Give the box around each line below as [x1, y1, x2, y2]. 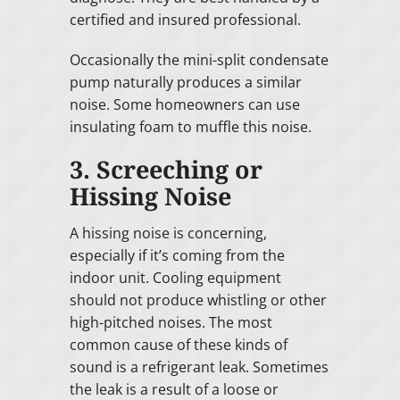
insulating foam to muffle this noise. [69, 117, 312, 137]
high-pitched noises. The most [69, 312, 272, 332]
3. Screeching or [69, 153, 262, 187]
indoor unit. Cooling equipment [69, 267, 281, 287]
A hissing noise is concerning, [69, 222, 267, 243]
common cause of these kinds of [69, 334, 287, 354]
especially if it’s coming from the [69, 245, 285, 265]
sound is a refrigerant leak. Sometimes [69, 356, 329, 377]
